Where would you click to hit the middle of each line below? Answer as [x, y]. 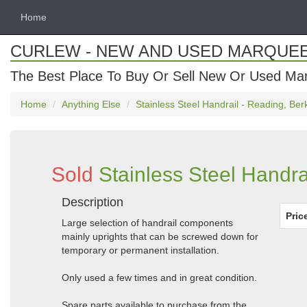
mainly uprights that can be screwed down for [160, 236]
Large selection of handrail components [147, 223]
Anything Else [91, 104]
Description [93, 202]
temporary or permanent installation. [140, 250]
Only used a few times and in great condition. [159, 278]
